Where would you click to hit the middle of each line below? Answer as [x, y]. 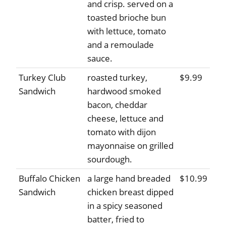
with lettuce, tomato [127, 31]
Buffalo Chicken [49, 179]
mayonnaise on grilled [130, 146]
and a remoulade [121, 45]
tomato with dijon [122, 132]
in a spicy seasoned [125, 206]
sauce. [100, 59]
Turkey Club [42, 78]
